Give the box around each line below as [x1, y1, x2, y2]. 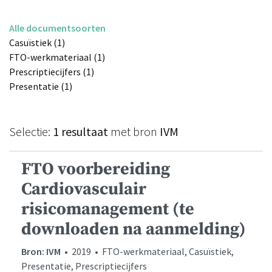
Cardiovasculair [21, 178, 146, 200]
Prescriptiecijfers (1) [9, 66, 94, 78]
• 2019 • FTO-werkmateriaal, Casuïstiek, [61, 245, 234, 258]
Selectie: [9, 124, 53, 140]
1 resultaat [53, 124, 108, 140]
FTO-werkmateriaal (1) [9, 51, 105, 64]
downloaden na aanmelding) [21, 219, 246, 240]
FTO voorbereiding [21, 158, 170, 180]
